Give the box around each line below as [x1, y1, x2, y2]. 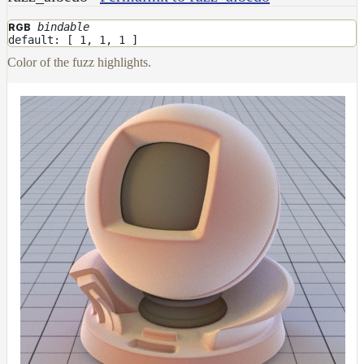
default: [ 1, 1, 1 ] [8, 32, 138, 46]
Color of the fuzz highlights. [7, 54, 151, 69]
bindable [37, 19, 89, 33]
